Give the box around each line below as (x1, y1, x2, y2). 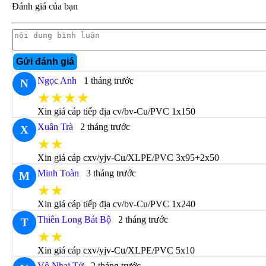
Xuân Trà (37, 122, 74, 132)
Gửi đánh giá (16, 56, 75, 66)
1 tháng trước (84, 75, 134, 85)
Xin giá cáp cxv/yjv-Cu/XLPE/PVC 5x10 (37, 245, 195, 255)
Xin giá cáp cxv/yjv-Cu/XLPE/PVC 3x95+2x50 (37, 153, 220, 163)
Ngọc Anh (37, 75, 77, 85)
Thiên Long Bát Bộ (37, 214, 112, 224)
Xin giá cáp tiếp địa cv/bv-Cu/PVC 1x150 (37, 106, 196, 116)
